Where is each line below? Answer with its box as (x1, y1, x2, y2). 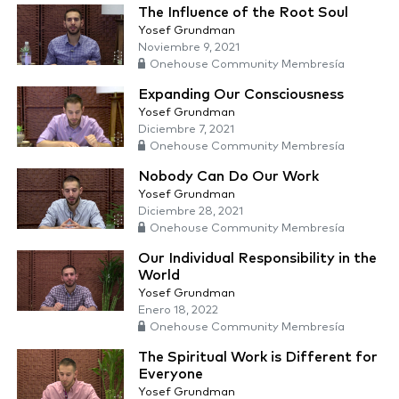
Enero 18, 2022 (138, 305, 218, 317)
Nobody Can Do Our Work (138, 169, 319, 184)
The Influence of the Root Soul (138, 5, 348, 20)
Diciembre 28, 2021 (138, 206, 243, 218)
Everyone (138, 367, 203, 382)
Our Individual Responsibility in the (138, 251, 377, 266)
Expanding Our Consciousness (138, 87, 344, 102)
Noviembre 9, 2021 (138, 42, 240, 54)
